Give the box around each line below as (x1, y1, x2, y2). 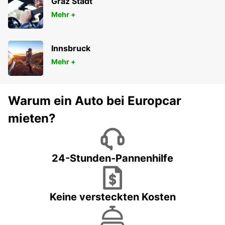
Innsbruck (51, 43, 90, 54)
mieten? (8, 111, 56, 126)
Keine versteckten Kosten (49, 191, 176, 203)
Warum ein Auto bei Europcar (8, 93, 181, 108)
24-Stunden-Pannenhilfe (52, 152, 173, 165)
